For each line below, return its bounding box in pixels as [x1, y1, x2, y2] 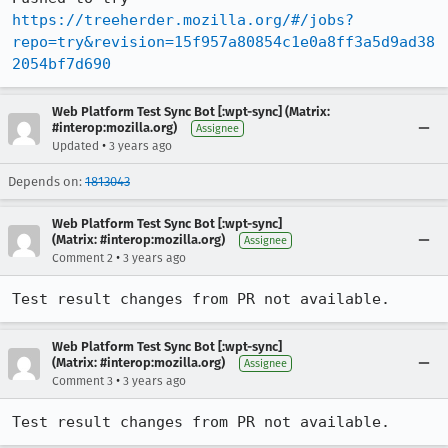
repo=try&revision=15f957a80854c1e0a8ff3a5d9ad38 [12, 32, 435, 51]
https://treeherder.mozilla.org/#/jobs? [12, 10, 354, 29]
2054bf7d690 [12, 54, 111, 73]
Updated [52, 138, 99, 153]
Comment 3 [52, 373, 113, 388]
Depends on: [8, 173, 85, 189]
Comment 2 [52, 250, 113, 265]
